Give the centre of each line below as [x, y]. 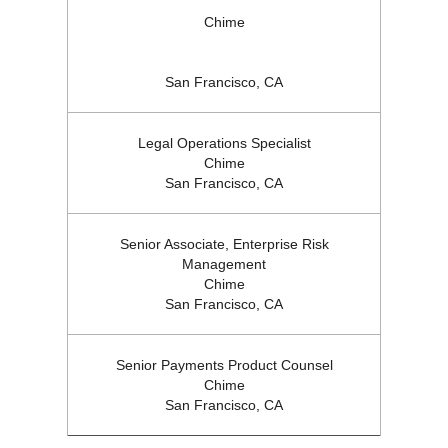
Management [224, 264]
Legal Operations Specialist [224, 143]
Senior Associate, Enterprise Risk [224, 244]
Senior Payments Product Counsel [224, 365]
